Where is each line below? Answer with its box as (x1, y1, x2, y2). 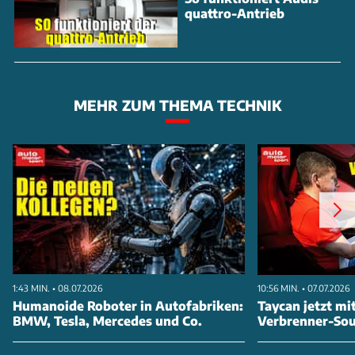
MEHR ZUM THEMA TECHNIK (74, 96, 281, 115)
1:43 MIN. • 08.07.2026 (13, 282, 102, 294)
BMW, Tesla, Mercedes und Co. (13, 312, 202, 328)
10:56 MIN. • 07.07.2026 (258, 282, 350, 294)
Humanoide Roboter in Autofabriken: (13, 297, 243, 313)
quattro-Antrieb (185, 6, 284, 21)
